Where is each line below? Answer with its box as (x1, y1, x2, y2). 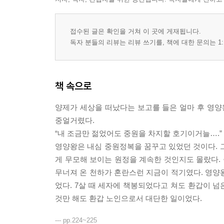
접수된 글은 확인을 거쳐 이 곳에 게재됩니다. (70, 27, 201, 35)
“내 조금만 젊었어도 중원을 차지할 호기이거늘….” (55, 129, 222, 138)
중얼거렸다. (55, 116, 94, 125)
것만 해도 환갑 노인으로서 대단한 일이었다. (55, 194, 202, 203)
